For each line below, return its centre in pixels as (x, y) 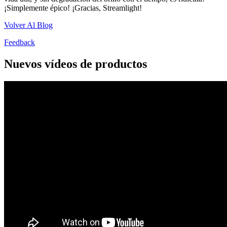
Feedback (20, 43)
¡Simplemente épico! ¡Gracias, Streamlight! (73, 8)
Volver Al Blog (28, 25)
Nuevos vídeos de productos (75, 64)
